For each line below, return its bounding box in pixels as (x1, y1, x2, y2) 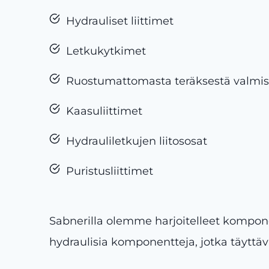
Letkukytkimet (66, 44, 146, 58)
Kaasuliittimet (66, 104, 142, 118)
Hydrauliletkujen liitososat (66, 134, 207, 148)
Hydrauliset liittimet (66, 14, 174, 28)
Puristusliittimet (66, 165, 153, 178)
